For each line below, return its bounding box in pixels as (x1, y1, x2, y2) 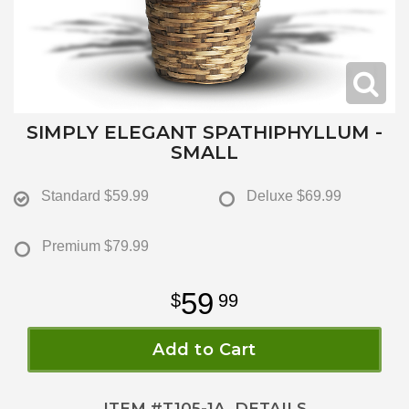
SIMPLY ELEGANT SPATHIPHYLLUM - (26, 121, 383, 144)
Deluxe (246, 188, 293, 204)
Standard (41, 188, 100, 204)
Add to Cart (152, 340, 257, 361)
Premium (42, 238, 100, 255)
